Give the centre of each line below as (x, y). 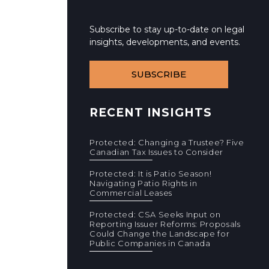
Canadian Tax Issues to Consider (156, 152)
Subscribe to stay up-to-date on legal (167, 29)
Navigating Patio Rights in (143, 183)
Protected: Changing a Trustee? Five (167, 142)
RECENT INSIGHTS (151, 113)
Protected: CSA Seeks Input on (155, 214)
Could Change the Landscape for (159, 234)
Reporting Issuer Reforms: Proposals (165, 224)
